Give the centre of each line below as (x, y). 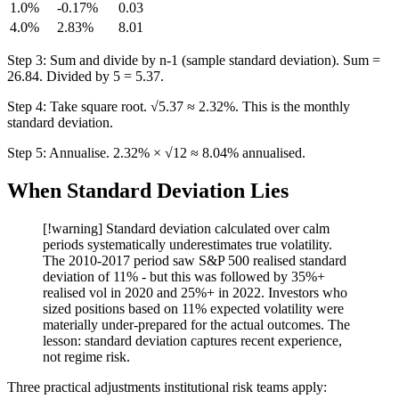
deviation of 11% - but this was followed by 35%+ (184, 276)
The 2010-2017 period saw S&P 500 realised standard (195, 260)
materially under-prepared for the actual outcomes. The (196, 324)
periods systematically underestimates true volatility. (187, 244)
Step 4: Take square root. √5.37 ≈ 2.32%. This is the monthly (179, 106)
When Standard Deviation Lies (148, 190)
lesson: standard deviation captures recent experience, (192, 340)
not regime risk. (86, 356)
